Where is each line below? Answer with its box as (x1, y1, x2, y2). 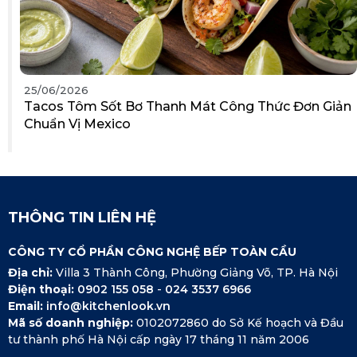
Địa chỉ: (8, 265, 56, 280)
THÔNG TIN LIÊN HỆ (8, 208, 156, 226)
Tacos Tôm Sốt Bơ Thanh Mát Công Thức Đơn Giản (24, 98, 351, 114)
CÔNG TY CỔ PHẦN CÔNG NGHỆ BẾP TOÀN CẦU (8, 244, 296, 259)
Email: (8, 298, 46, 313)
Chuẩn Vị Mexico (24, 116, 131, 131)
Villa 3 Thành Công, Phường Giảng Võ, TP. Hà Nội (56, 265, 338, 280)
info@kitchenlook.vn (46, 298, 171, 313)
